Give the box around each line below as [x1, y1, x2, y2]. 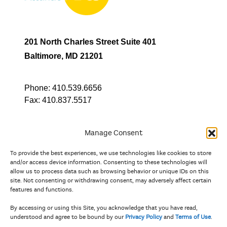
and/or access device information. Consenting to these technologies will [10, 159, 207, 166]
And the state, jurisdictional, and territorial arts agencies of [24, 184, 183, 192]
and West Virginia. [24, 211, 74, 219]
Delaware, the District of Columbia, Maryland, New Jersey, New [24, 193, 198, 201]
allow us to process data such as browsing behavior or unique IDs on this [10, 168, 209, 175]
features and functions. [10, 186, 73, 193]
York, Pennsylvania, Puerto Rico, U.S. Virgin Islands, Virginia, [24, 202, 192, 210]
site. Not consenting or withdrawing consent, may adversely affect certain [10, 177, 211, 184]
